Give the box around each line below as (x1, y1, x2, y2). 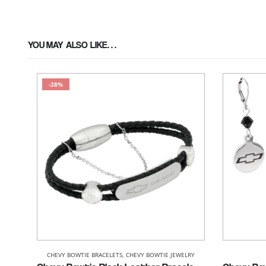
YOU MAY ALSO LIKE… (28, 39, 117, 50)
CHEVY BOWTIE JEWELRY (125, 251, 195, 259)
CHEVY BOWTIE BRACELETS (46, 251, 122, 259)
